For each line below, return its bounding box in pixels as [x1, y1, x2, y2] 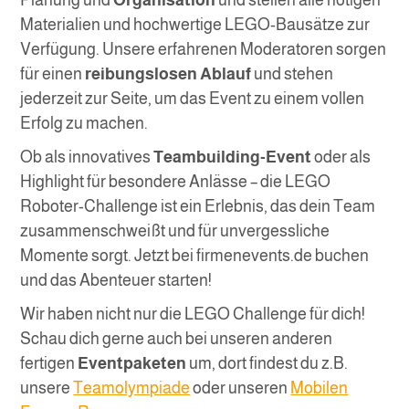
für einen [20, 65, 86, 84]
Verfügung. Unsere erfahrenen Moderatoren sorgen [20, 40, 387, 59]
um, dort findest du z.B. [186, 354, 349, 373]
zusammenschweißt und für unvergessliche [20, 222, 330, 241]
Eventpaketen [78, 354, 187, 373]
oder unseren [190, 379, 291, 398]
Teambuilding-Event [153, 148, 315, 167]
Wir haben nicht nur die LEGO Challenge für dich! [20, 305, 366, 324]
